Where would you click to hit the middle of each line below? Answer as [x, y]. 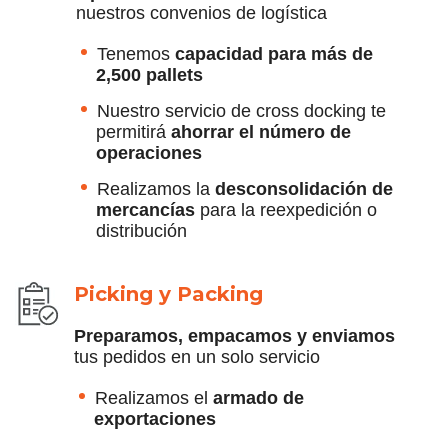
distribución [141, 230]
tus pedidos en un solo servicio [197, 356]
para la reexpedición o [286, 209]
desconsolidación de [304, 188]
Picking [116, 293]
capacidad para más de [274, 53]
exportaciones [155, 418]
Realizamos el [154, 397]
